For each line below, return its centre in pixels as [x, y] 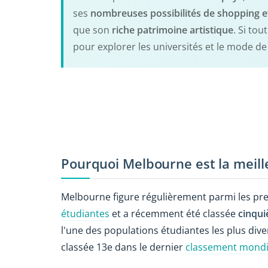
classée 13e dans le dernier [123, 247]
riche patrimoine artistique [173, 30]
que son [92, 30]
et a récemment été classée [174, 213]
